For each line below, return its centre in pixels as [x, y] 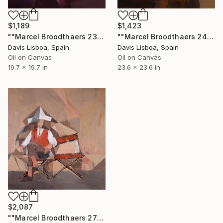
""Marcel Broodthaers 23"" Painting [100, 37]
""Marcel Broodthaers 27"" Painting [100, 218]
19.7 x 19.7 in [28, 67]
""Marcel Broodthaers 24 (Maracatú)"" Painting [210, 37]
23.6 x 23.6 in [139, 67]
